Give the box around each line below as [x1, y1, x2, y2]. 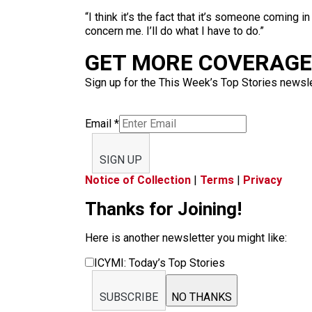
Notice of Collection [85, 173, 191, 187]
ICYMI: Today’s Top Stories [94, 256, 225, 270]
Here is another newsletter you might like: [85, 231, 287, 244]
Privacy [243, 173, 282, 187]
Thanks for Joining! [85, 198, 242, 219]
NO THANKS [171, 290, 232, 304]
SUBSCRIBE [100, 290, 158, 304]
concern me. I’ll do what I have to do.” [85, 24, 264, 38]
